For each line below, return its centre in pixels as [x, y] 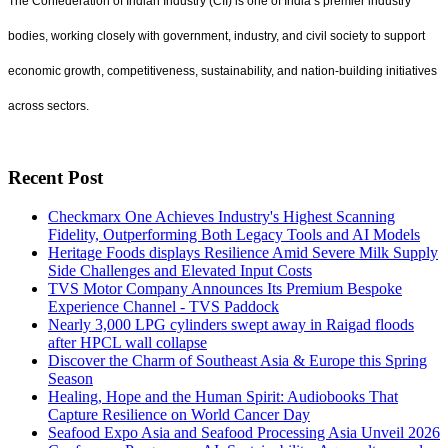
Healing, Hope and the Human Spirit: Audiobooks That [223, 397]
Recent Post [55, 178]
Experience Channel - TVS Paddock [163, 307]
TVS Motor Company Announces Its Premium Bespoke [225, 289]
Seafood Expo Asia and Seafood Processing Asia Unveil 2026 [244, 433]
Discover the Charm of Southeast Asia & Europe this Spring [237, 361]
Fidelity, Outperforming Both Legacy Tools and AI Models [234, 235]
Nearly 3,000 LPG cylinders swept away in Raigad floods [231, 325]
